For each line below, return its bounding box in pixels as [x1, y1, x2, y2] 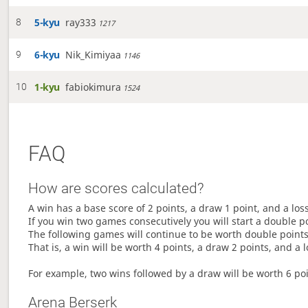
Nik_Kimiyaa [65, 48, 122, 62]
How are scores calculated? [28, 180, 205, 197]
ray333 [65, 16, 97, 30]
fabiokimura [65, 80, 122, 94]
